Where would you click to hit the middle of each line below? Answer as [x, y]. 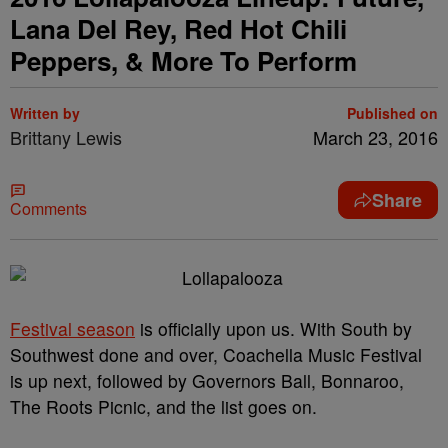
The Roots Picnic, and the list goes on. [163, 406]
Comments [48, 208]
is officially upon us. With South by [273, 328]
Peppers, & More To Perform [183, 60]
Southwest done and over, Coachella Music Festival [216, 354]
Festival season [72, 328]
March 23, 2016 [375, 137]
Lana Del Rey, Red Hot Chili [178, 28]
